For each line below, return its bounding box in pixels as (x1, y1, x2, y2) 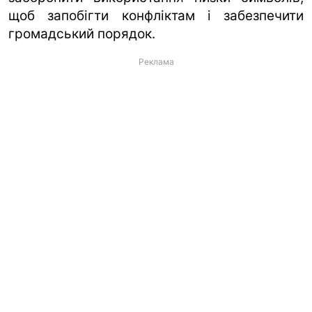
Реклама (138, 56, 174, 67)
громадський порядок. (8, 25, 155, 42)
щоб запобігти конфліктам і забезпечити (8, 7, 304, 24)
